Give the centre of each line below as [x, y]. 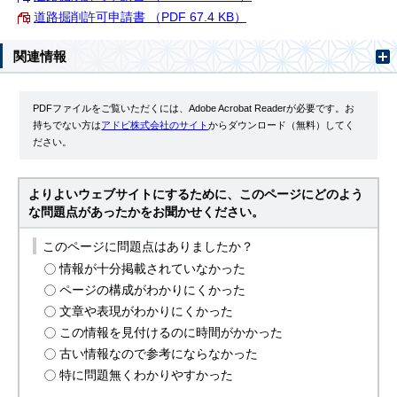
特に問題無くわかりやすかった [147, 376]
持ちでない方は [67, 125]
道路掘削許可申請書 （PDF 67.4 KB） [140, 17]
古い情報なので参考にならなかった [159, 354]
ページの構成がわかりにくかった [153, 291]
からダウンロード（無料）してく [282, 125]
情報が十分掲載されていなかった [153, 269]
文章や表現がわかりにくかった [147, 312]
